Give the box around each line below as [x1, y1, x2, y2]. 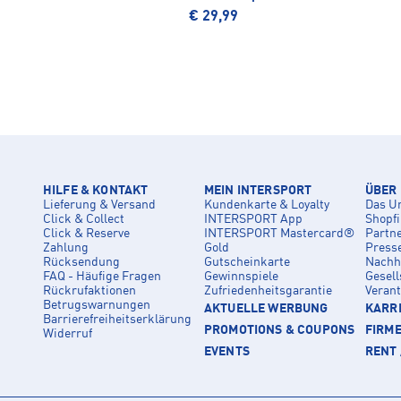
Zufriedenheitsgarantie [204, 285, 332, 298]
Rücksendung [43, 256, 120, 269]
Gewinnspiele [204, 270, 278, 284]
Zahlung [43, 242, 89, 255]
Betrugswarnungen [43, 299, 150, 312]
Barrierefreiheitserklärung [43, 313, 192, 327]
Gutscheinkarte [204, 256, 290, 269]
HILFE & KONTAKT [43, 184, 149, 198]
